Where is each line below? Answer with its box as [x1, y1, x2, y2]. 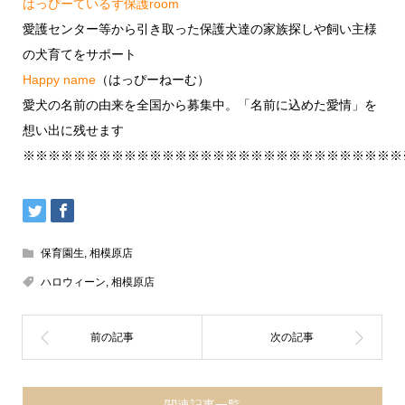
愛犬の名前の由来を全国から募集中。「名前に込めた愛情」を [22, 98, 377, 113]
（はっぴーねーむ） [95, 72, 210, 88]
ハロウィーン [40, 276, 106, 289]
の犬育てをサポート [22, 47, 137, 62]
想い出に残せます [22, 123, 124, 138]
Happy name [22, 72, 96, 88]
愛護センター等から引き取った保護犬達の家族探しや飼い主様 [22, 22, 377, 37]
